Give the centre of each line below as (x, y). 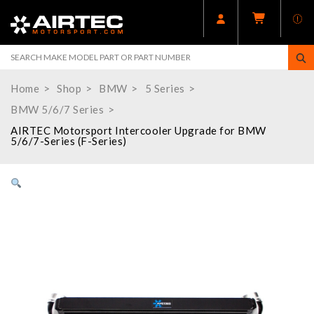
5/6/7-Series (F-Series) (69, 141)
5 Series (165, 89)
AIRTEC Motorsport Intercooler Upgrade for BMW (138, 131)
